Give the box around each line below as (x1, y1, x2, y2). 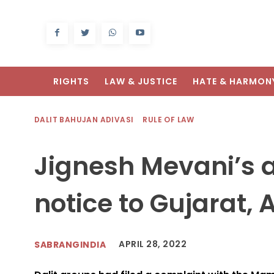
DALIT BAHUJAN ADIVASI (34, 114, 134, 125)
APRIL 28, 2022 (119, 238, 187, 251)
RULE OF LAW (143, 114, 194, 125)
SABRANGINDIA (34, 238, 106, 251)
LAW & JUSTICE (105, 75, 177, 88)
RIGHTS (53, 75, 89, 88)
